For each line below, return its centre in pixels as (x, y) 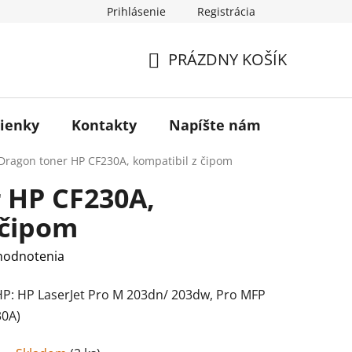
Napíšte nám (215, 125)
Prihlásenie (136, 11)
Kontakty (104, 125)
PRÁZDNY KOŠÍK (227, 60)
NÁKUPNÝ (183, 78)
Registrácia (226, 11)
